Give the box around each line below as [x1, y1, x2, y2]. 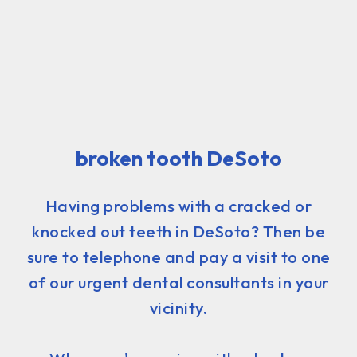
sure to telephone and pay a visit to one [26, 246, 331, 267]
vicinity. [149, 297, 208, 318]
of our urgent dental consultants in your [28, 272, 329, 292]
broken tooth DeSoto [75, 144, 282, 171]
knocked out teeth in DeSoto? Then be [32, 221, 325, 241]
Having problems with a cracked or [45, 195, 312, 216]
